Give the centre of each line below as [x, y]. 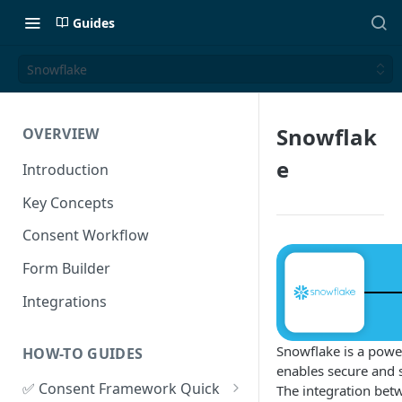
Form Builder [66, 269]
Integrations [65, 301]
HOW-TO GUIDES [83, 353]
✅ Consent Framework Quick [121, 389]
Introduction [66, 169]
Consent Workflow [86, 236]
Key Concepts [68, 202]
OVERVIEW [61, 134]
